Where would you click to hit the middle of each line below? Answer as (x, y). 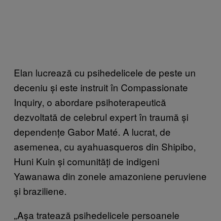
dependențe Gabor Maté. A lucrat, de (92, 131)
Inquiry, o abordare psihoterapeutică (90, 102)
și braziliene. (40, 190)
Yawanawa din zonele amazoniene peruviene (110, 176)
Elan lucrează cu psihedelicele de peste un (105, 72)
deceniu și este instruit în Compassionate (101, 87)
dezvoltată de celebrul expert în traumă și (101, 116)
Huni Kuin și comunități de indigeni (87, 161)
